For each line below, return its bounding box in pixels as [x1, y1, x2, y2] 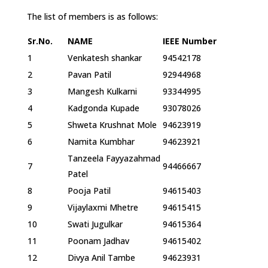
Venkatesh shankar [67, 51, 142, 63]
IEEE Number [162, 35, 217, 47]
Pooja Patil [67, 184, 111, 196]
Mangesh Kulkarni [67, 85, 137, 97]
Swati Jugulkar [67, 218, 123, 230]
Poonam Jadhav [67, 234, 129, 246]
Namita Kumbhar [67, 135, 135, 147]
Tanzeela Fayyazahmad [67, 152, 160, 164]
